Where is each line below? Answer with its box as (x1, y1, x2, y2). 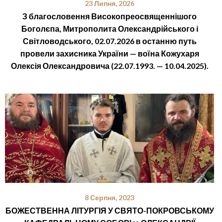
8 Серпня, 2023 (85, 193, 134, 202)
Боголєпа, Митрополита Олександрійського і (21, 24, 198, 34)
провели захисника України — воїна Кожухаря (20, 49, 199, 58)
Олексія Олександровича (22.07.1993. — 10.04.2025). (10, 61, 209, 71)
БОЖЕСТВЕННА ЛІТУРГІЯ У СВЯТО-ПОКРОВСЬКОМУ (5, 206, 214, 216)
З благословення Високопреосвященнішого (22, 11, 197, 21)
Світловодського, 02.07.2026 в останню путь (22, 36, 197, 46)
